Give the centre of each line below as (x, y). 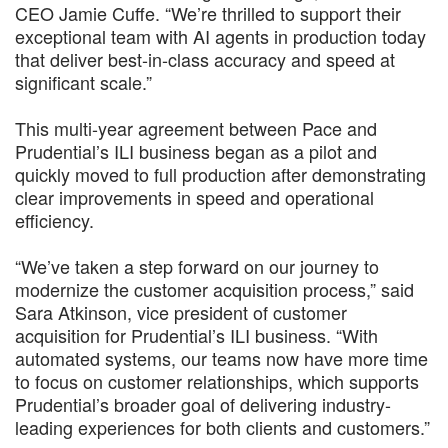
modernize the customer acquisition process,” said (214, 288)
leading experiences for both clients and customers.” (222, 426)
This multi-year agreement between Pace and (196, 127)
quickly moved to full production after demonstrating (220, 173)
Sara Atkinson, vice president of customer (181, 311)
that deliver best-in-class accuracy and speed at (205, 58)
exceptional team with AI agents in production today (220, 35)
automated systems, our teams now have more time (221, 357)
